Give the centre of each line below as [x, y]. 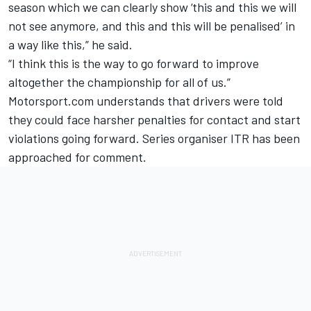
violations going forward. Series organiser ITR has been [154, 138]
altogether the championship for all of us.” [119, 82]
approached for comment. [77, 157]
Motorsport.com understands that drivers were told [146, 101]
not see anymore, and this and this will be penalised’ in [152, 26]
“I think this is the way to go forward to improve [134, 64]
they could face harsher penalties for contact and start [154, 120]
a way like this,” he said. [70, 45]
